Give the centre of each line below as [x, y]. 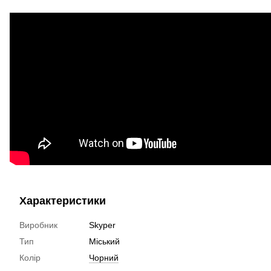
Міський [104, 241]
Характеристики [63, 201]
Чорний [104, 257]
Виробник [38, 225]
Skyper [102, 225]
